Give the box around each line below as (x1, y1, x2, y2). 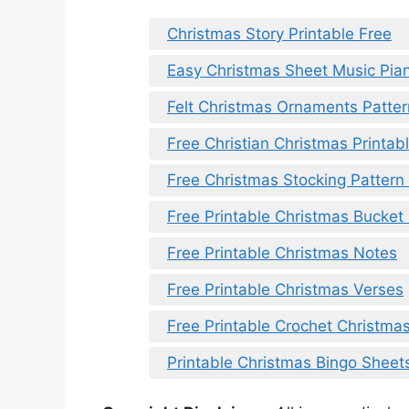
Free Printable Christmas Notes (167, 243, 397, 262)
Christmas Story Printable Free (167, 24, 392, 43)
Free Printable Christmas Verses (167, 279, 404, 299)
